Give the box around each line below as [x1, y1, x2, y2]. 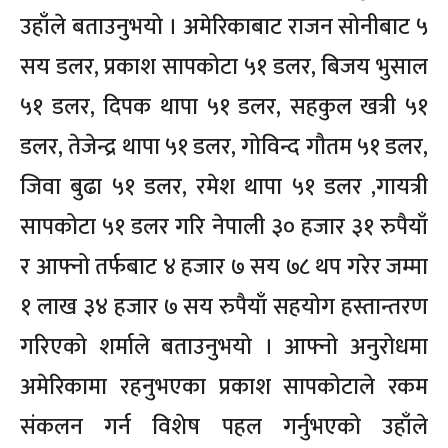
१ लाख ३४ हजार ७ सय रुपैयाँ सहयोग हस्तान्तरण [20, 288, 428, 327]
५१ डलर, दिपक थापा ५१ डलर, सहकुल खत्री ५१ [20, 88, 428, 127]
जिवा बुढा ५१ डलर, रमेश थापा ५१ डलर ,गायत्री [20, 168, 428, 207]
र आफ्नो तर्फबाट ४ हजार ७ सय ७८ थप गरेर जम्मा [20, 248, 428, 287]
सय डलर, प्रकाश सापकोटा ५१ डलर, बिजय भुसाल [20, 48, 428, 87]
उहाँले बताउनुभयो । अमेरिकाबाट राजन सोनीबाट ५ [20, 8, 428, 47]
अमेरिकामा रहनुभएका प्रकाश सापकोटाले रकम [20, 368, 428, 407]
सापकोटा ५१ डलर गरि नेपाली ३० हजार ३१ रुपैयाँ [20, 208, 428, 247]
